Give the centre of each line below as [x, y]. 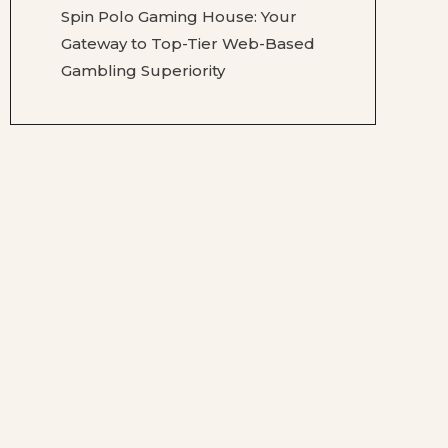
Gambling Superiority [143, 71]
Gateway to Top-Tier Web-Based [188, 44]
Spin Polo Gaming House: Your [179, 17]
